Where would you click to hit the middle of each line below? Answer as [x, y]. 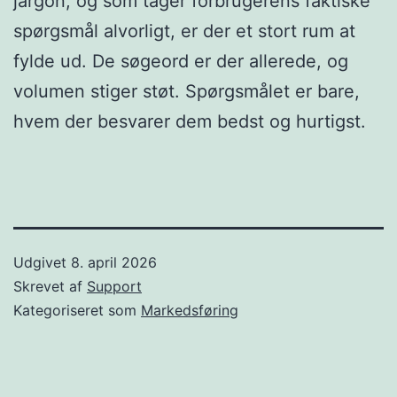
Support [114, 286]
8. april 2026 [114, 262]
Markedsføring [190, 310]
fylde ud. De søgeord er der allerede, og [181, 61]
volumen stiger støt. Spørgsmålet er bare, [187, 91]
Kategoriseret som [77, 310]
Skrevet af [50, 286]
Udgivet [42, 262]
